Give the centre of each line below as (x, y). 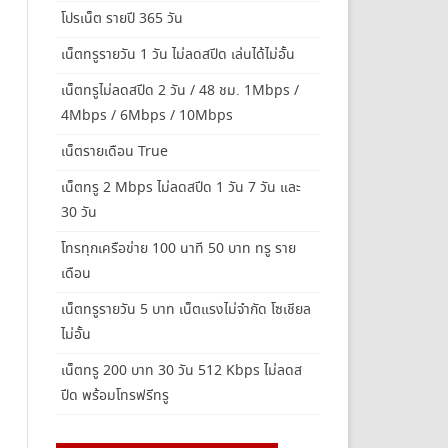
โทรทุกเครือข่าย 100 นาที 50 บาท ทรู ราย (178, 248)
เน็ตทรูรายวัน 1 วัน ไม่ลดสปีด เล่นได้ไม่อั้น (177, 54)
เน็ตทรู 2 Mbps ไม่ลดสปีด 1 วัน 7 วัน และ (180, 187)
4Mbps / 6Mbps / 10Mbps (146, 115)
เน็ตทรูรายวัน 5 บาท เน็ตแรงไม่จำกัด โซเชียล (185, 309)
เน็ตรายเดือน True (114, 151)
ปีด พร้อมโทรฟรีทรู (114, 395)
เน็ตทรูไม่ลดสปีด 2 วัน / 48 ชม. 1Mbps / (179, 90)
